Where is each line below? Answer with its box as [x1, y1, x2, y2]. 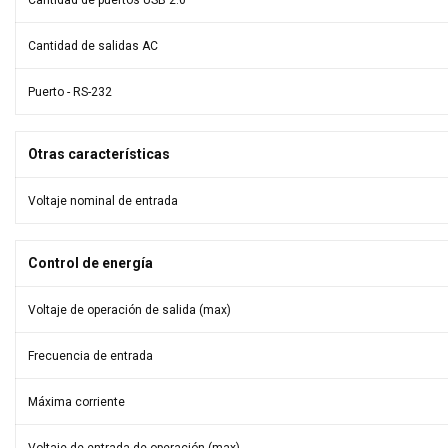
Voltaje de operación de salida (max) [28, 303, 231, 317]
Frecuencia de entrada [28, 349, 153, 363]
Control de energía [28, 255, 153, 271]
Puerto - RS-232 [28, 85, 112, 99]
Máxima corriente [28, 395, 125, 409]
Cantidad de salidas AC [28, 39, 158, 53]
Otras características [28, 146, 170, 162]
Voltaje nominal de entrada [28, 194, 178, 208]
